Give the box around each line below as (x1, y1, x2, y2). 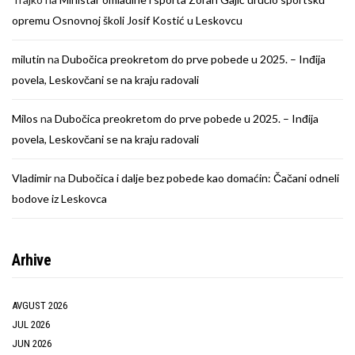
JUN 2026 (12, 338, 52, 350)
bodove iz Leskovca (12, 192, 107, 206)
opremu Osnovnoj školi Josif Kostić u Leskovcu (12, 13, 242, 28)
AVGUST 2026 (12, 300, 67, 312)
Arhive (12, 250, 52, 270)
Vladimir (12, 171, 52, 185)
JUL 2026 (12, 319, 50, 331)
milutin (12, 52, 45, 67)
